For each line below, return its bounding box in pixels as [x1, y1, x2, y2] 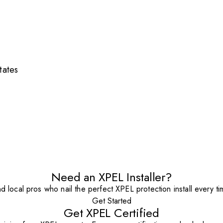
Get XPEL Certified [64, 204, 159, 222]
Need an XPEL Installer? [51, 168, 172, 186]
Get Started [92, 195, 131, 207]
